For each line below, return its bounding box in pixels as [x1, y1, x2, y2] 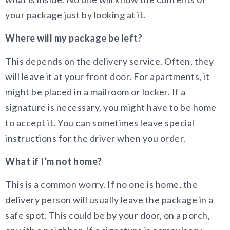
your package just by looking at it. [5, 9, 146, 21]
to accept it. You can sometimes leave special [5, 117, 195, 128]
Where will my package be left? [5, 32, 142, 44]
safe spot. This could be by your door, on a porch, [5, 209, 210, 221]
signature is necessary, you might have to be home [5, 102, 217, 113]
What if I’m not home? [5, 156, 102, 167]
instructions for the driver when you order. [5, 132, 186, 144]
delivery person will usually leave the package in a [5, 194, 214, 205]
